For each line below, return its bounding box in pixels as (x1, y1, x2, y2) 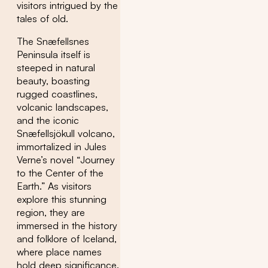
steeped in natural (17, 61, 95, 74)
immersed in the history (17, 219, 117, 232)
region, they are (17, 206, 85, 218)
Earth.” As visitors (17, 179, 92, 192)
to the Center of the (17, 166, 103, 179)
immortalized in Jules (17, 140, 106, 153)
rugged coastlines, (17, 87, 98, 100)
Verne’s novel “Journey (17, 153, 115, 166)
